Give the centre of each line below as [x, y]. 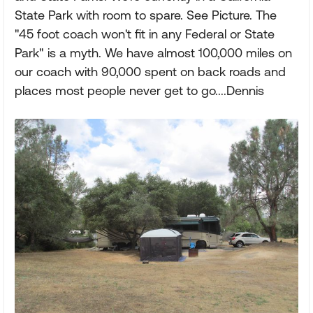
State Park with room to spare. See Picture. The [146, 15]
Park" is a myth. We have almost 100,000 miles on [153, 52]
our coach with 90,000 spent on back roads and [150, 71]
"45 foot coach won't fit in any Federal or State [145, 34]
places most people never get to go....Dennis [139, 90]
